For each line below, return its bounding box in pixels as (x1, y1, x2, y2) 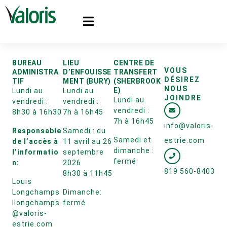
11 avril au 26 (63, 137, 112, 145)
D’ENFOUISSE (63, 68, 111, 76)
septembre (63, 148, 104, 156)
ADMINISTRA (12, 68, 58, 76)
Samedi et (113, 136, 152, 144)
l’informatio (12, 148, 59, 156)
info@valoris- (164, 122, 214, 130)
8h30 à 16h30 (12, 108, 62, 116)
